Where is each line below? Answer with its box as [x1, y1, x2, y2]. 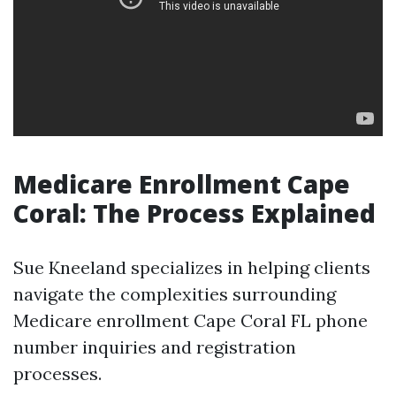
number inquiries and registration [13, 336, 296, 358]
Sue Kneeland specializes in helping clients [13, 256, 370, 278]
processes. [13, 362, 102, 385]
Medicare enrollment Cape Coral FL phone [13, 309, 368, 331]
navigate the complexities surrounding [13, 283, 336, 305]
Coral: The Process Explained [13, 196, 376, 230]
